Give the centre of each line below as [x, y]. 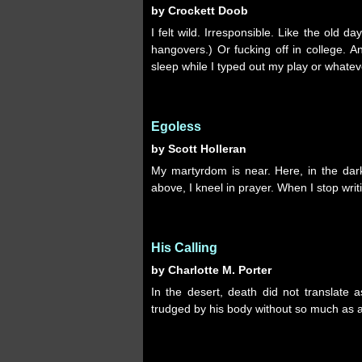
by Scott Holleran [199, 149]
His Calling [184, 248]
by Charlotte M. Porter [211, 270]
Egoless [176, 126]
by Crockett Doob [200, 11]
